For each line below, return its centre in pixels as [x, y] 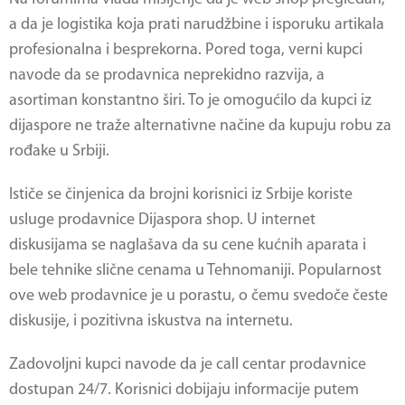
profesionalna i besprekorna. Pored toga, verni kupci [186, 50]
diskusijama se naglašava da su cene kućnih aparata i [188, 245]
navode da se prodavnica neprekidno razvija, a [167, 75]
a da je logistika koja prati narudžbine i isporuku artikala [197, 25]
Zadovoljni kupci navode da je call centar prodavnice [188, 365]
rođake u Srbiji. [59, 151]
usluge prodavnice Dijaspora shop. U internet [162, 220]
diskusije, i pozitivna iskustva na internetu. [151, 321]
